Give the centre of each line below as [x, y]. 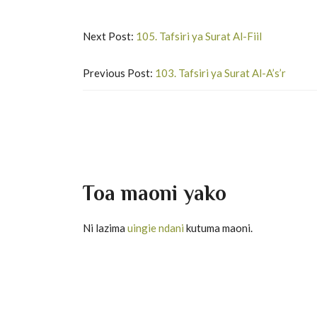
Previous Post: [119, 73]
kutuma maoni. [218, 228]
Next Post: [109, 36]
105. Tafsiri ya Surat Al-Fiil [199, 36]
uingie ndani [156, 228]
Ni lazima [105, 228]
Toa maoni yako [155, 193]
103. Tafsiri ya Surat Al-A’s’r [220, 73]
